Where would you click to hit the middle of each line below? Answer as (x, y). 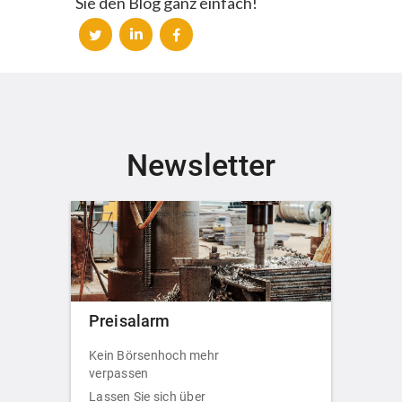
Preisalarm (130, 320)
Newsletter (201, 166)
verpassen (119, 373)
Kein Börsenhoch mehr (154, 355)
